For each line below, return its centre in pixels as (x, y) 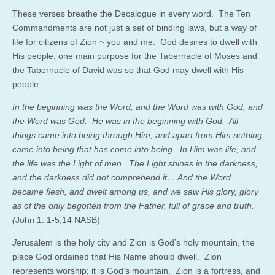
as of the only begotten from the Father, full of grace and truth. (133, 205)
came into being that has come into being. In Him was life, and (134, 149)
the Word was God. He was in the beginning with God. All (125, 121)
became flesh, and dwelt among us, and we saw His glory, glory (135, 191)
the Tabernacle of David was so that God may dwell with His (128, 70)
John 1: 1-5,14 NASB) (58, 219)
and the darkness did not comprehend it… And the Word (122, 177)
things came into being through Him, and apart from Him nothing (137, 135)
